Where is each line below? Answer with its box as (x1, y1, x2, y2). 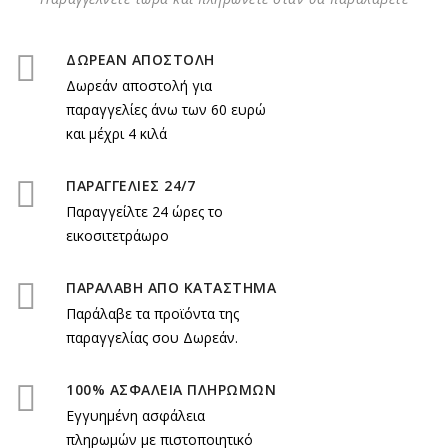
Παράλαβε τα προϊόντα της (66, 304, 239, 323)
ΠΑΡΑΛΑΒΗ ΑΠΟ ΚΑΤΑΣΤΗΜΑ (66, 278, 276, 297)
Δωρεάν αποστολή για (66, 76, 212, 95)
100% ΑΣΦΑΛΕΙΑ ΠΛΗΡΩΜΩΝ (66, 380, 276, 399)
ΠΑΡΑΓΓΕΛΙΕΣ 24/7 (66, 176, 195, 195)
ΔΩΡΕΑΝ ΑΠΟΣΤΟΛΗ (66, 50, 215, 69)
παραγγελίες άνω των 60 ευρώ (66, 100, 266, 119)
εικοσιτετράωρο (66, 226, 169, 245)
